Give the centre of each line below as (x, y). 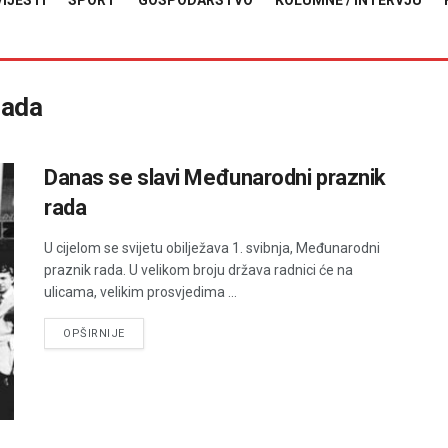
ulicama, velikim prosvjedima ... (140, 292)
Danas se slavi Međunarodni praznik (215, 177)
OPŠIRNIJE (94, 333)
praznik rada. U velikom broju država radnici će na (198, 270)
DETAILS (147, 332)
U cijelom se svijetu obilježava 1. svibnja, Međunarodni (212, 248)
